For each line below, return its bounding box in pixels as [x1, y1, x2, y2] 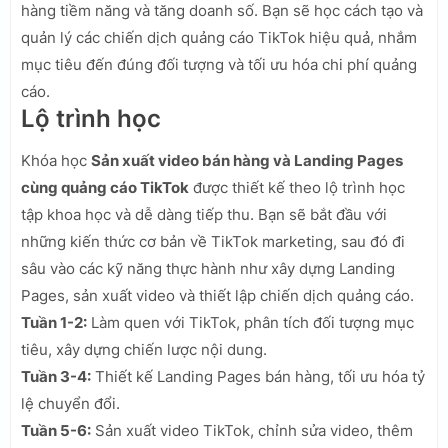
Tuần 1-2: [21, 312, 87, 332]
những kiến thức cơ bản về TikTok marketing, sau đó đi [21, 231, 405, 251]
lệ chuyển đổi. [21, 393, 120, 413]
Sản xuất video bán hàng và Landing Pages [91, 150, 403, 170]
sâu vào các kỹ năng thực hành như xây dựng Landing [21, 258, 395, 278]
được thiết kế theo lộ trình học [189, 177, 405, 197]
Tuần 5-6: [21, 420, 91, 440]
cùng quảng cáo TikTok [21, 177, 189, 197]
